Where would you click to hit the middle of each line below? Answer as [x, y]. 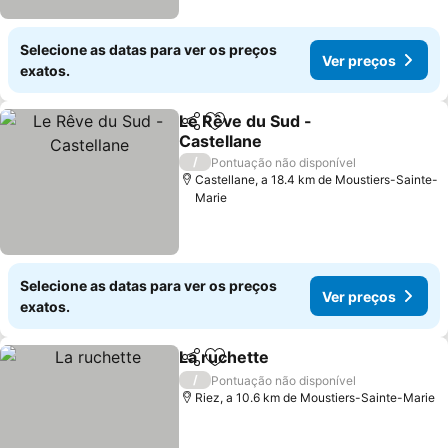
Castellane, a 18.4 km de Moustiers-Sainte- [317, 179]
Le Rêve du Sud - [246, 121]
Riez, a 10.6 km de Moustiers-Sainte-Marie [315, 397]
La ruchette [224, 357]
